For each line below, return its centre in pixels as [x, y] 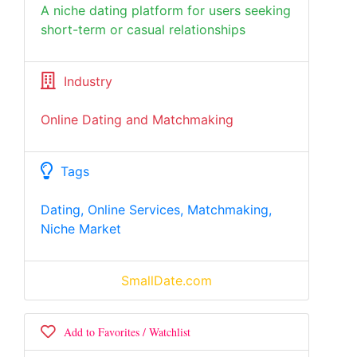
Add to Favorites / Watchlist [123, 332]
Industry [88, 81]
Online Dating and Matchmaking [137, 120]
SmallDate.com [167, 280]
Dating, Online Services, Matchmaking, [156, 210]
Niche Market [81, 229]
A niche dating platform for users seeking [166, 10]
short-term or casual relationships [143, 29]
